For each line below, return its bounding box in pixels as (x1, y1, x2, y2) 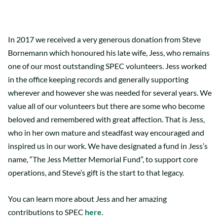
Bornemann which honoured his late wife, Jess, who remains (8, 47, 210, 57)
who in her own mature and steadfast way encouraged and (8, 127, 204, 137)
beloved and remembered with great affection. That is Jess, (8, 114, 205, 124)
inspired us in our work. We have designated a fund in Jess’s (8, 141, 208, 150)
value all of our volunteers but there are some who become (8, 101, 205, 110)
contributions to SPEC (8, 207, 85, 217)
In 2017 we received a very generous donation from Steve (8, 34, 201, 44)
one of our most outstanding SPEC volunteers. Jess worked (8, 61, 207, 71)
